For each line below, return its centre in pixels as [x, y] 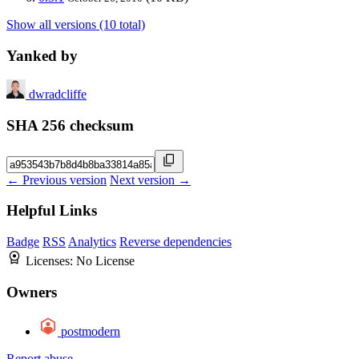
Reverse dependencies [175, 242]
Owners [32, 292]
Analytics [92, 242]
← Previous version [56, 179]
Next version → [150, 179]
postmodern [91, 331]
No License [105, 261]
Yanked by [42, 55]
